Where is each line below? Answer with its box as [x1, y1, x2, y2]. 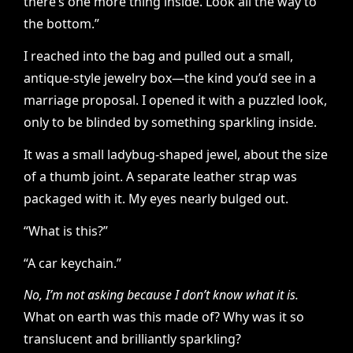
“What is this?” [24, 221, 108, 240]
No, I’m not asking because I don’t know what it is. [24, 286, 299, 304]
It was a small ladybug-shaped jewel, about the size [24, 146, 328, 163]
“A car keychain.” [24, 254, 121, 272]
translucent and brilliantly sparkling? [24, 330, 241, 348]
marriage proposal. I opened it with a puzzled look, [24, 91, 327, 110]
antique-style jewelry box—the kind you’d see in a [24, 69, 316, 87]
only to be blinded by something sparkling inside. [24, 113, 317, 132]
